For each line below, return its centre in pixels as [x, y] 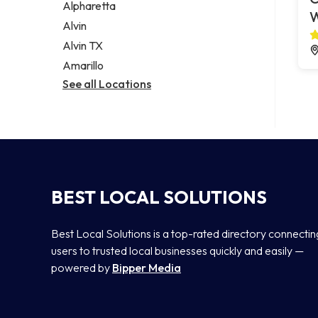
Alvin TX [83, 46]
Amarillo [83, 65]
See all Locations [107, 83]
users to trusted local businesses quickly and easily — [177, 250]
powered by [82, 267]
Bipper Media [147, 267]
